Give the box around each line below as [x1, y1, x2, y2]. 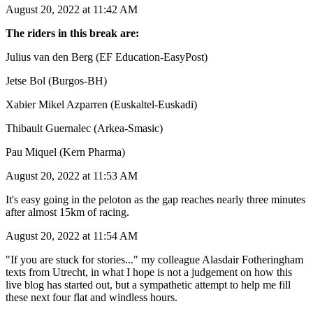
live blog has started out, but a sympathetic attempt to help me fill [6, 278, 291, 291]
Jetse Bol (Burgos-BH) [6, 74, 107, 87]
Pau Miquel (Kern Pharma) [6, 145, 125, 158]
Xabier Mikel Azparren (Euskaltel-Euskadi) [6, 98, 197, 110]
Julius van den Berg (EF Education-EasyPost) [6, 50, 208, 63]
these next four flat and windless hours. [6, 291, 177, 303]
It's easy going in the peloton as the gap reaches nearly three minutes [6, 193, 305, 205]
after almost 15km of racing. [6, 205, 132, 218]
